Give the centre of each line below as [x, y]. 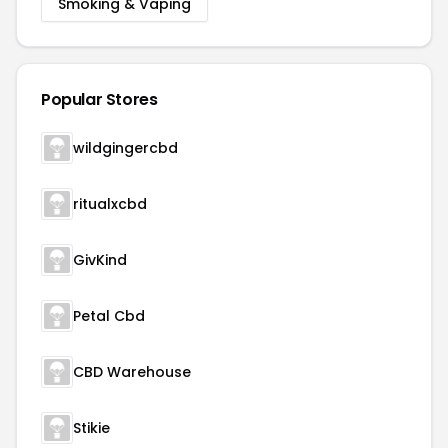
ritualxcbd [110, 204]
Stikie [91, 428]
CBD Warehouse [132, 372]
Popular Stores [99, 99]
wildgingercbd [125, 148]
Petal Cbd [109, 316]
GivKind [100, 260]
